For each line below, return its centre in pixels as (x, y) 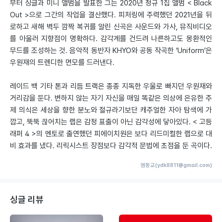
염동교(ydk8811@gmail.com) (176, 165)
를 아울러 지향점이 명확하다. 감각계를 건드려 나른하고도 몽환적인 (111, 39)
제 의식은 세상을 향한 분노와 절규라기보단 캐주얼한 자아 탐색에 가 (111, 110)
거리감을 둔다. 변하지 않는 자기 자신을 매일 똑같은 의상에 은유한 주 (111, 98)
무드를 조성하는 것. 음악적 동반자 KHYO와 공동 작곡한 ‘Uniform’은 (111, 51)
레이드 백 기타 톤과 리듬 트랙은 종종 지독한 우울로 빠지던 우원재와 (111, 86)
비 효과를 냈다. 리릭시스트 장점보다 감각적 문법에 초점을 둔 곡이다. (111, 146)
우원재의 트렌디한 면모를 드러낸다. (62, 62)
